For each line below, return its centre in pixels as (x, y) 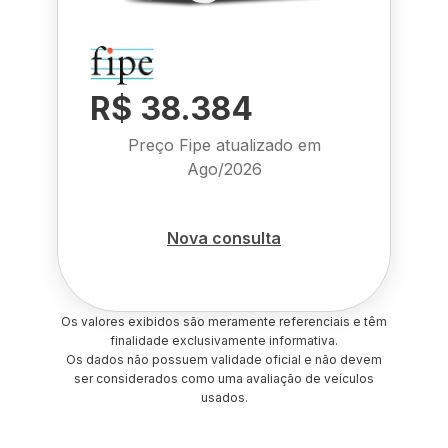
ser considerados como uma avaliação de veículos (224, 378)
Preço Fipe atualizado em (224, 145)
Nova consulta (224, 237)
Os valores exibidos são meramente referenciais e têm (224, 321)
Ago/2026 (224, 169)
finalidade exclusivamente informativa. (224, 340)
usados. (224, 397)
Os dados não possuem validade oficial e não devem (224, 359)
